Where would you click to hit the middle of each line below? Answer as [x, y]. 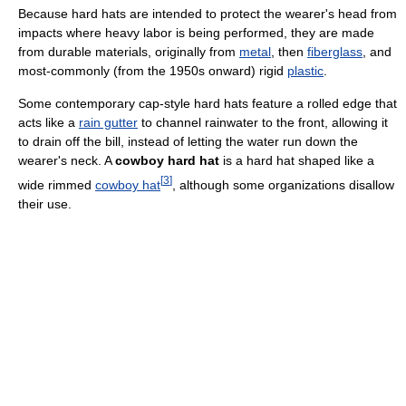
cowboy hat [128, 184]
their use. [45, 203]
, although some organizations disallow [283, 184]
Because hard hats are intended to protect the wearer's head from [208, 13]
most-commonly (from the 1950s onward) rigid [153, 70]
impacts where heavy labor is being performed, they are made [196, 32]
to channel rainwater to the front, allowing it [263, 122]
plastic [305, 70]
